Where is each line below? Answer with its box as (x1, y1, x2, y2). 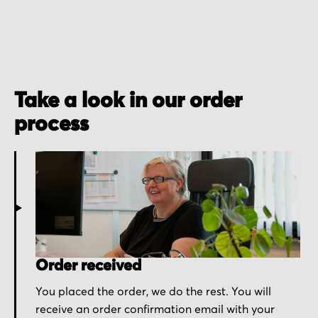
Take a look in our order (14, 90, 242, 112)
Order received (35, 258, 141, 274)
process (14, 114, 89, 136)
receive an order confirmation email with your (35, 303, 275, 315)
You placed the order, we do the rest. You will (35, 285, 271, 297)
